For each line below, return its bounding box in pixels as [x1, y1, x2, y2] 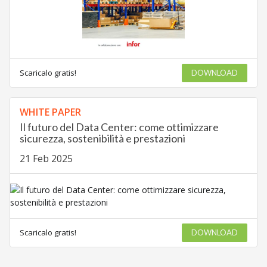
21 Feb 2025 [19, 151, 73, 165]
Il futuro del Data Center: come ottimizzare [19, 120, 219, 133]
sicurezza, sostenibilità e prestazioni [19, 131, 185, 145]
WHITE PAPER [19, 105, 81, 119]
